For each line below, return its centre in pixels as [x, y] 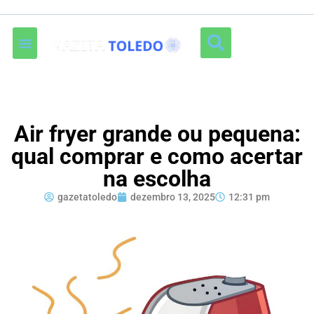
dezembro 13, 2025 [173, 197]
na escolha [157, 178]
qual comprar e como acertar [157, 156]
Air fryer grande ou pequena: [157, 134]
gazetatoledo [87, 197]
